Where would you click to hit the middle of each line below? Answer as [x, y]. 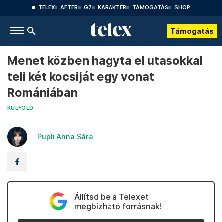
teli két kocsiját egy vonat [81, 77]
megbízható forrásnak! [118, 206]
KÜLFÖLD [21, 108]
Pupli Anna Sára [65, 137]
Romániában [43, 92]
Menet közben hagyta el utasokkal [105, 61]
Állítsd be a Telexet [111, 197]
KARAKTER [112, 8]
